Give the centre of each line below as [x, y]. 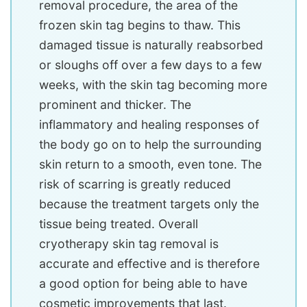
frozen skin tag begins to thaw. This [140, 25]
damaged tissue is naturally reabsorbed [151, 45]
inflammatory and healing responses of [149, 125]
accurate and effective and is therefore [149, 264]
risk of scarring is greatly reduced [135, 184]
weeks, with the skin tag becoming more [153, 85]
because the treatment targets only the [149, 204]
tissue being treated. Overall [119, 224]
